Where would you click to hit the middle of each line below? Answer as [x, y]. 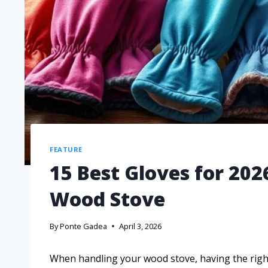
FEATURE [66, 149]
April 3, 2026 [141, 226]
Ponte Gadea [84, 226]
